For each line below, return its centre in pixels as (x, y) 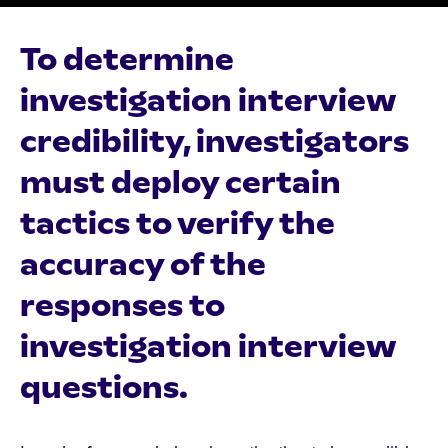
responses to (122, 305)
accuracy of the (143, 264)
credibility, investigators (214, 141)
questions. (104, 387)
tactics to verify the (177, 223)
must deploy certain (180, 182)
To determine (127, 59)
